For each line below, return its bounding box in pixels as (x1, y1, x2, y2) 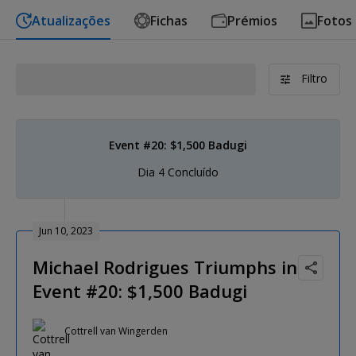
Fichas (150, 11, 188, 29)
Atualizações (32, 11, 110, 29)
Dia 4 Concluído (137, 164, 219, 180)
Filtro (301, 70, 327, 86)
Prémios (227, 11, 277, 29)
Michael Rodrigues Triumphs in (33, 254, 297, 279)
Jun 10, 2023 (39, 223, 93, 238)
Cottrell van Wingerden (64, 324, 168, 339)
